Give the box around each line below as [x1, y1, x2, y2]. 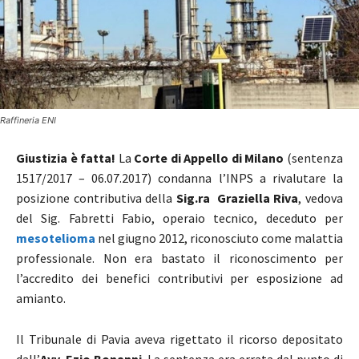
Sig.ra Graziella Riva [175, 189, 299, 206]
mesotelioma [16, 229, 95, 246]
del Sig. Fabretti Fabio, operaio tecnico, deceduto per [16, 209, 343, 226]
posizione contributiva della [16, 189, 176, 206]
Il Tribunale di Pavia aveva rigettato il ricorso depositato [16, 330, 343, 347]
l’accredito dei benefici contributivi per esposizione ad [16, 269, 343, 286]
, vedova [298, 189, 344, 206]
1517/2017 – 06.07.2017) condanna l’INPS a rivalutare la [16, 169, 343, 186]
